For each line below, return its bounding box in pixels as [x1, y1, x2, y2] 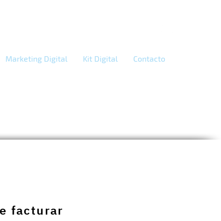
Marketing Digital [5, 54, 68, 63]
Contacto [133, 54, 165, 63]
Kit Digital [82, 54, 118, 63]
